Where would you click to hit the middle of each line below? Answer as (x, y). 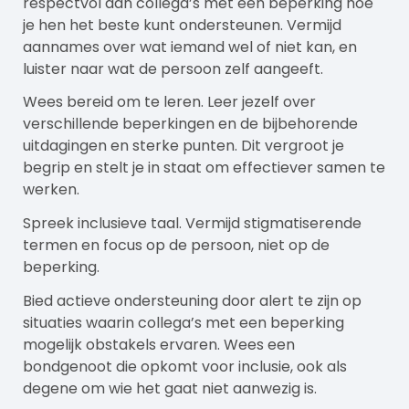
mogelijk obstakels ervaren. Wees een (159, 345)
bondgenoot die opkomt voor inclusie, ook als (185, 367)
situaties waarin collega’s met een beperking (184, 323)
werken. (51, 190)
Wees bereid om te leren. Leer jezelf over (169, 102)
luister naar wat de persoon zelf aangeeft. (173, 68)
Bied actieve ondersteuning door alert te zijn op (192, 301)
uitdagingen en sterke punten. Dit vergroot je (184, 146)
